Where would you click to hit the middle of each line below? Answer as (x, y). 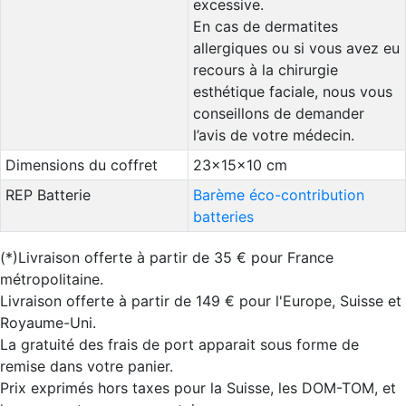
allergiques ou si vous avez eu (296, 48)
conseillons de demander (278, 113)
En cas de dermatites (265, 26)
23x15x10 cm (240, 165)
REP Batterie (48, 195)
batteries (223, 217)
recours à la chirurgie (265, 70)
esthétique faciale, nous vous (292, 92)
